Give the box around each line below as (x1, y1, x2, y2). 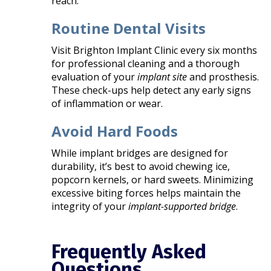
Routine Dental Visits (51, 18, 206, 38)
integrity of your (51, 199, 129, 213)
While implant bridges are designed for (51, 146, 229, 160)
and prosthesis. (187, 70, 260, 83)
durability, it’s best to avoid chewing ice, (51, 159, 230, 173)
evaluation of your (51, 70, 138, 83)
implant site (137, 70, 188, 83)
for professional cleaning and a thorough (51, 56, 240, 70)
